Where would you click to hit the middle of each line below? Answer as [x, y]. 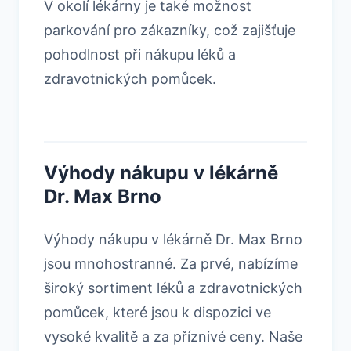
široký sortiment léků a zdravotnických [173, 288]
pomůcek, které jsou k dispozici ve [157, 312]
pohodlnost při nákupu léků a [140, 54]
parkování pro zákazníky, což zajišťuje [170, 30]
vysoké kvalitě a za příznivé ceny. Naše [173, 336]
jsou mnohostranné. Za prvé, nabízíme [171, 263]
